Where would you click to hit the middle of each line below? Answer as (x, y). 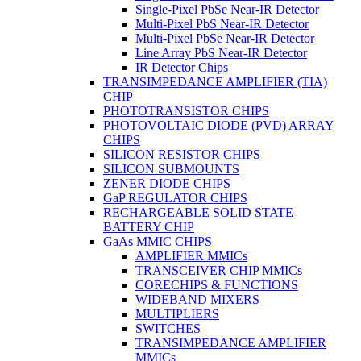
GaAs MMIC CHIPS (158, 241)
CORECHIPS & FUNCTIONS (217, 284)
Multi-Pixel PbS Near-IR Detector (222, 23)
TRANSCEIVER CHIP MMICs (219, 270)
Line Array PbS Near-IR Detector (221, 52)
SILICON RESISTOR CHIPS (182, 154)
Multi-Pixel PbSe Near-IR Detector (225, 38)
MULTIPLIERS (177, 313)
